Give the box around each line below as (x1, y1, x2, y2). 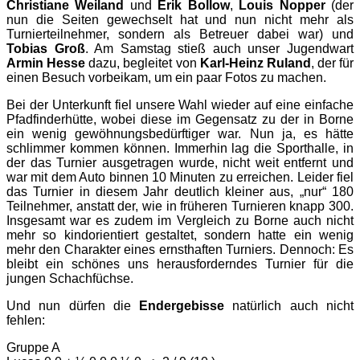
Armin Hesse (6, 56, 86, 71)
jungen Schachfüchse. (6, 272, 133, 286)
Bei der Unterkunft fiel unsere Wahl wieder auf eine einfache (6, 98, 354, 112)
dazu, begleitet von (85, 56, 200, 71)
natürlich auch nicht (224, 299, 354, 313)
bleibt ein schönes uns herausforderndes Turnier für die (6, 257, 354, 272)
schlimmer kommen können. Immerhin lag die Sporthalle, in (6, 141, 354, 156)
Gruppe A (6, 341, 60, 355)
